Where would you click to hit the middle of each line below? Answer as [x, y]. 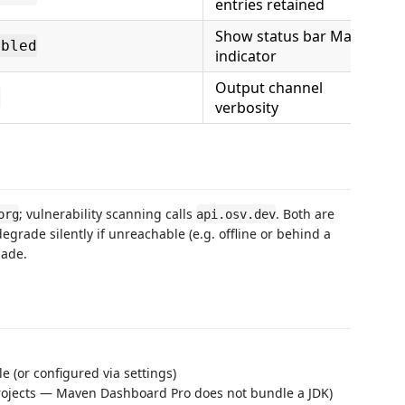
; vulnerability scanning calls [108, 213]
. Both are [305, 213]
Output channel [269, 88]
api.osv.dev [236, 214]
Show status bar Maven [296, 36]
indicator [246, 56]
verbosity [247, 108]
